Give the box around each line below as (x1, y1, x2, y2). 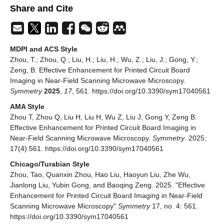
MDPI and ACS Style (10, 45, 77, 53)
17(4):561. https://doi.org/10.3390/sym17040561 (10, 144, 163, 153)
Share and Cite (10, 3, 73, 14)
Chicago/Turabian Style (10, 160, 89, 168)
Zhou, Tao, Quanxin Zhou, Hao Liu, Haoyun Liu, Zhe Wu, (10, 170, 190, 179)
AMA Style (10, 102, 44, 111)
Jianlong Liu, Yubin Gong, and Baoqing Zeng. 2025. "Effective (10, 181, 205, 189)
